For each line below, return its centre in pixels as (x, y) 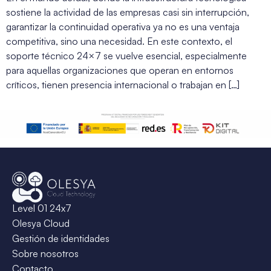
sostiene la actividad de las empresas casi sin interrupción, (128, 12)
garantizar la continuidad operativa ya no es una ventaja (123, 26)
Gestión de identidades (61, 238)
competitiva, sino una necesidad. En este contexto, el (119, 41)
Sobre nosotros (45, 253)
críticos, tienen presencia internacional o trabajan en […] (123, 84)
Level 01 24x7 (42, 208)
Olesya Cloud (41, 223)
